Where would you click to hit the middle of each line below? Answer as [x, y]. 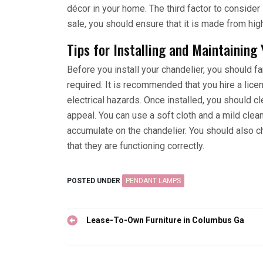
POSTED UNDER [95, 181]
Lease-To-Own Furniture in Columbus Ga [165, 220]
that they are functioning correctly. [136, 146]
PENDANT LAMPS [153, 181]
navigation [95, 238]
